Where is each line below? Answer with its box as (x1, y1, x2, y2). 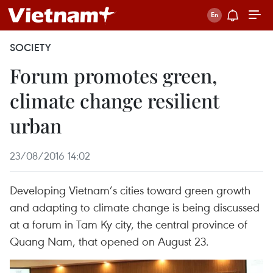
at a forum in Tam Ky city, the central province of (10, 216, 247, 232)
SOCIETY (10, 41, 51, 54)
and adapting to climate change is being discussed (10, 199, 260, 214)
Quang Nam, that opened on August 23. (10, 233, 209, 249)
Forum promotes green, (10, 62, 217, 88)
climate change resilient (10, 87, 219, 113)
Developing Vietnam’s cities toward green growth (10, 182, 250, 197)
